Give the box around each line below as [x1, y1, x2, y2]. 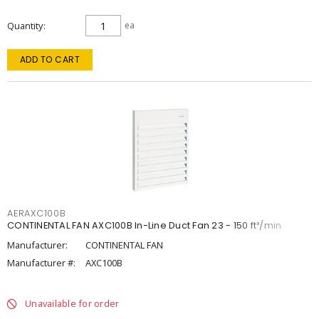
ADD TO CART [19, 53, 80, 66]
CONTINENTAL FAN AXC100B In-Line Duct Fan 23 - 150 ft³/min [7, 219, 282, 231]
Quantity [7, 19, 43, 32]
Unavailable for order [25, 297, 120, 310]
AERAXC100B [7, 207, 66, 219]
